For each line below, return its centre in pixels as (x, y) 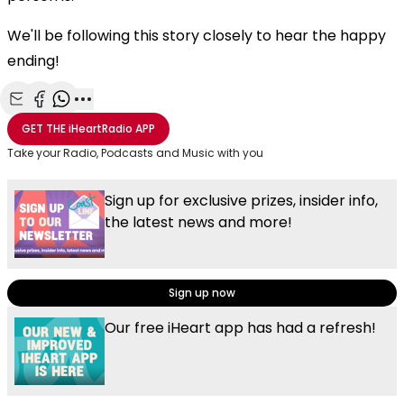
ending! (33, 60)
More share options (150, 119)
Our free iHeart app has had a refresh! (240, 327)
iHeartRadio (101, 128)
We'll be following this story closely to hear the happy (197, 35)
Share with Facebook (109, 119)
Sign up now (202, 292)
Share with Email (73, 119)
